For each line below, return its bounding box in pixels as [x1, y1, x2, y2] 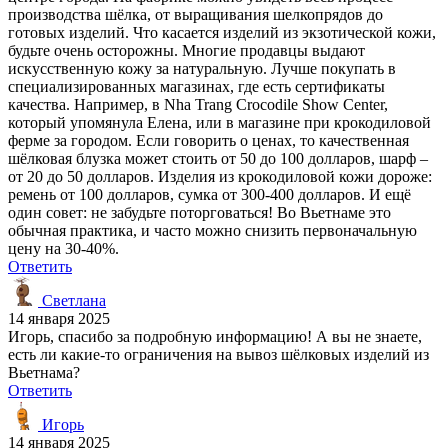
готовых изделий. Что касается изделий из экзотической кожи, [8, 23, 436, 41]
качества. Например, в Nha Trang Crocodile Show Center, [8, 95, 388, 113]
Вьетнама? [8, 363, 80, 381]
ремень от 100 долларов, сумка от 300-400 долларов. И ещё [8, 185, 411, 203]
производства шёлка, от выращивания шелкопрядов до [8, 5, 383, 23]
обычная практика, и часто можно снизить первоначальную [8, 221, 417, 239]
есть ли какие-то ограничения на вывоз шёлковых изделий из [8, 345, 429, 363]
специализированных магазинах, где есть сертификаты [8, 77, 385, 95]
